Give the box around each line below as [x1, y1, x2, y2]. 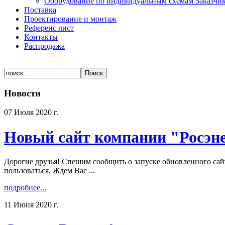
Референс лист [24, 23, 74, 32]
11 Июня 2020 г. [4, 200, 58, 209]
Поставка [24, 5, 56, 14]
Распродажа [24, 41, 65, 50]
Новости [4, 87, 41, 98]
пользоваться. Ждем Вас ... [4, 166, 95, 175]
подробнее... [4, 183, 46, 192]
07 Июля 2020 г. [4, 108, 58, 117]
